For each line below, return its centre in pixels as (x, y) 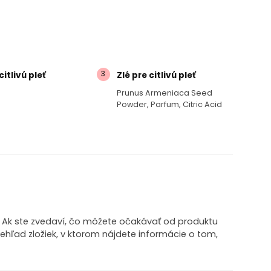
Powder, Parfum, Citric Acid (169, 104)
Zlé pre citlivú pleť (156, 75)
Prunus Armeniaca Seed (164, 93)
